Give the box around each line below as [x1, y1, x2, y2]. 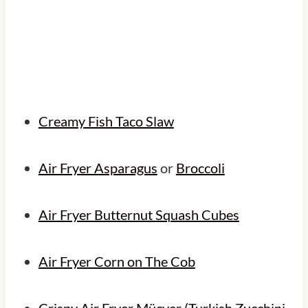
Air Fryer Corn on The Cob [38, 252, 195, 269]
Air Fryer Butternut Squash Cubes [38, 206, 239, 223]
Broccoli [175, 159, 225, 176]
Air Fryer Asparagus [38, 159, 157, 176]
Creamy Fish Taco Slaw [38, 112, 174, 129]
